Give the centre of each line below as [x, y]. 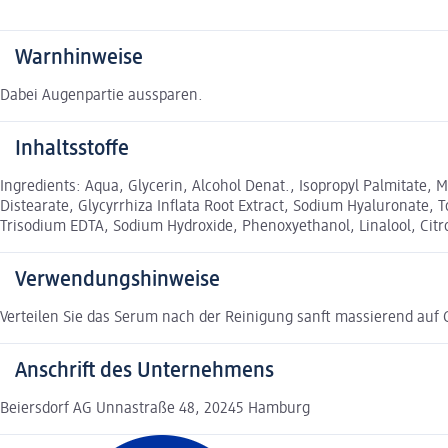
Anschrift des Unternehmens [144, 370]
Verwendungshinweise [117, 279]
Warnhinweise [79, 57]
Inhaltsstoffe [72, 148]
